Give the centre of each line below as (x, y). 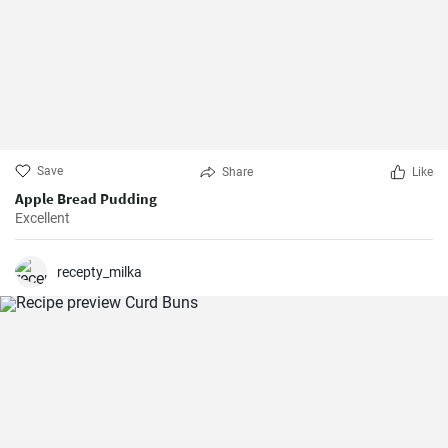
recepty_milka (99, 272)
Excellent (42, 218)
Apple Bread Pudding (86, 198)
